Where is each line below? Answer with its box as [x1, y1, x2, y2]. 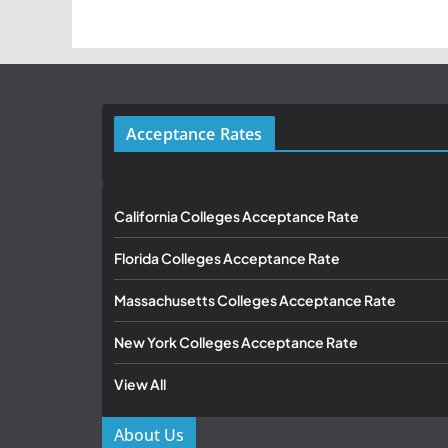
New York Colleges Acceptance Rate [114, 333, 358, 352]
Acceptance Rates [126, 123, 263, 146]
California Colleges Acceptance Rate [114, 207, 359, 226]
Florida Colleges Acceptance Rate [114, 249, 340, 268]
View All [114, 375, 166, 394]
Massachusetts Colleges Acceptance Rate [114, 291, 396, 310]
